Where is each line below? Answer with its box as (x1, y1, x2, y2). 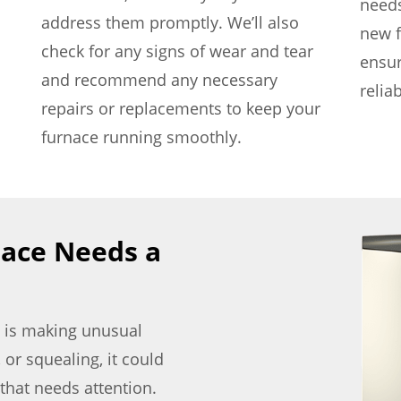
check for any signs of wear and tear (40, 40, 313, 62)
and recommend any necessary (40, 69, 277, 90)
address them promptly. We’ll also (40, 12, 299, 33)
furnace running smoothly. (40, 126, 242, 148)
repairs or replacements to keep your (40, 98, 320, 119)
